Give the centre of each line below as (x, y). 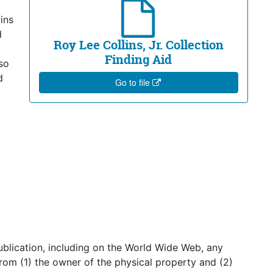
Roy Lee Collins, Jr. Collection (138, 45)
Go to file (133, 82)
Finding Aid (139, 59)
